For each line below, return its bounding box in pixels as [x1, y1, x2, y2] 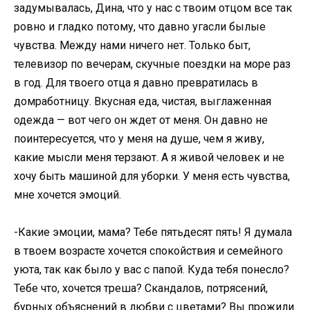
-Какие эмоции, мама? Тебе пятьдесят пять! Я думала [14, 225, 292, 239]
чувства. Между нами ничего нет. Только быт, [14, 38, 250, 52]
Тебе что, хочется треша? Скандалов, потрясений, [14, 281, 268, 295]
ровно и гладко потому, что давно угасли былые [14, 19, 266, 33]
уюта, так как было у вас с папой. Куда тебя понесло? [14, 262, 289, 276]
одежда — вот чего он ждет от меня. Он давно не [14, 113, 268, 127]
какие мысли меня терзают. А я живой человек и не [14, 150, 284, 164]
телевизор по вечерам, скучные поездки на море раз [14, 57, 291, 71]
